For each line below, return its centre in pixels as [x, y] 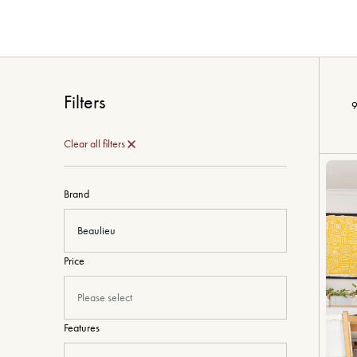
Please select [105, 298]
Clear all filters [94, 144]
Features [82, 328]
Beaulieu [96, 231]
